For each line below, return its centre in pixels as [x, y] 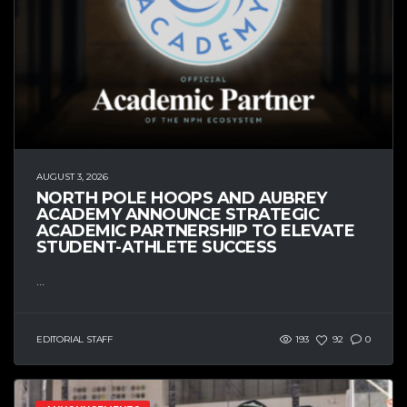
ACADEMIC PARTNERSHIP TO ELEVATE [196, 231]
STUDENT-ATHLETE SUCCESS [157, 248]
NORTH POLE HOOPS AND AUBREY [182, 199]
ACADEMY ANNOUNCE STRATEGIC [178, 215]
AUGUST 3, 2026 [72, 177]
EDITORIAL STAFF [74, 339]
